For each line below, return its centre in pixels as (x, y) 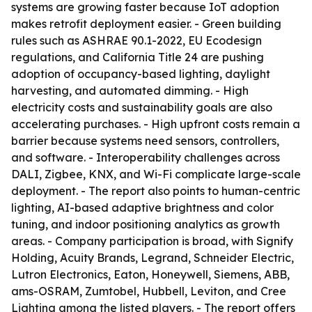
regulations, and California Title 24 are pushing (138, 57)
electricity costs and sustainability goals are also (142, 107)
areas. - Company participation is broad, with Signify (152, 241)
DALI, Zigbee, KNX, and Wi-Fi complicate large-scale (156, 174)
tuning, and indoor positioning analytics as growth (146, 224)
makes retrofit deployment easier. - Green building (146, 24)
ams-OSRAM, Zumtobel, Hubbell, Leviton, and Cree (149, 291)
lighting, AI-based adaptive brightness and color (142, 208)
